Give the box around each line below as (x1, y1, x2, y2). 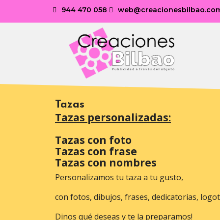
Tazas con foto (55, 133, 132, 147)
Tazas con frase (55, 144, 137, 158)
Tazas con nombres (55, 156, 157, 169)
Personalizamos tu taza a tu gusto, (55, 172, 183, 183)
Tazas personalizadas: (55, 110, 171, 124)
